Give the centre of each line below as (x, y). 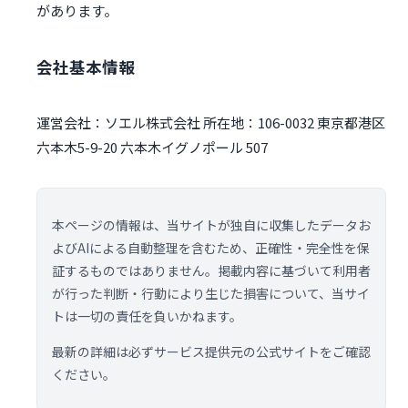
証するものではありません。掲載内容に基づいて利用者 (211, 271)
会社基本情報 (86, 66)
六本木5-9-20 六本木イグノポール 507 (152, 148)
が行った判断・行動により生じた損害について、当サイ (211, 294)
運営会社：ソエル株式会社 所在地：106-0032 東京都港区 (211, 123)
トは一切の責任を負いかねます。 (147, 316)
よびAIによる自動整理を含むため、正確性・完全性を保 (211, 248)
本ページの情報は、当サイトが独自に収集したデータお (211, 225)
